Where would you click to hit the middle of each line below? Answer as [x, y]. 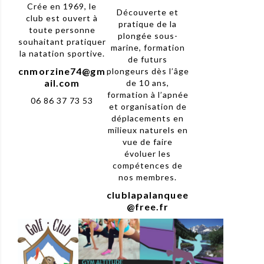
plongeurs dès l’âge [148, 71]
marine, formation [148, 48]
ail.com [62, 83]
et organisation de [148, 107]
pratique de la [148, 24]
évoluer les [148, 154]
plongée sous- [148, 36]
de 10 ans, [148, 83]
